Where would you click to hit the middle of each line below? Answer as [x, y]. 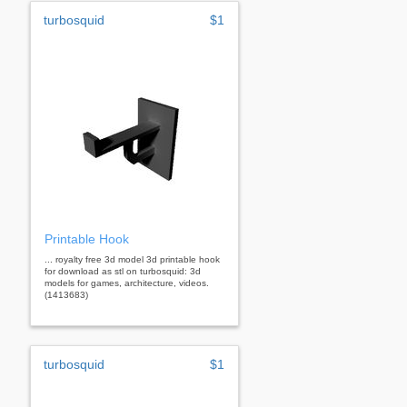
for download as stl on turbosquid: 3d [123, 271]
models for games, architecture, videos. [127, 283]
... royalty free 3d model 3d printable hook [132, 259]
